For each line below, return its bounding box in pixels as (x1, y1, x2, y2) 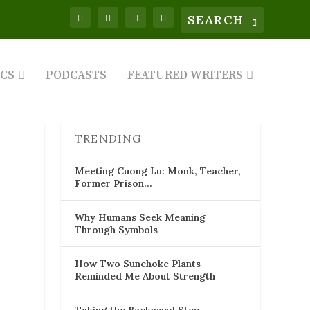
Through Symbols (75, 223, 158, 236)
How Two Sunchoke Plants (75, 257, 201, 270)
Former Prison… (75, 176, 152, 190)
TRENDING (75, 131, 142, 145)
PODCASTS (45, 67, 107, 83)
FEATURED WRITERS (127, 67, 243, 83)
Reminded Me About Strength (75, 269, 215, 282)
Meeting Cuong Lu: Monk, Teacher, (75, 164, 241, 177)
